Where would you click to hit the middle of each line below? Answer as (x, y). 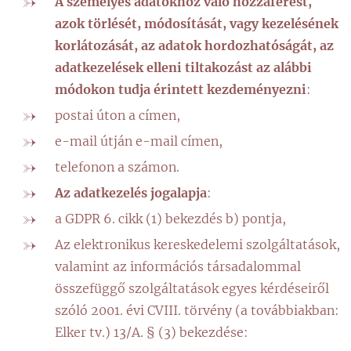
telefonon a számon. (117, 167)
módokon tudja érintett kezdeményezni (181, 89)
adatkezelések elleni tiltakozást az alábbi (183, 67)
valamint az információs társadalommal (178, 266)
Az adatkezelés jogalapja (131, 193)
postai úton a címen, (118, 115)
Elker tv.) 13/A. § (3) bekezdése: (152, 332)
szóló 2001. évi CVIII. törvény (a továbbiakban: (197, 310)
